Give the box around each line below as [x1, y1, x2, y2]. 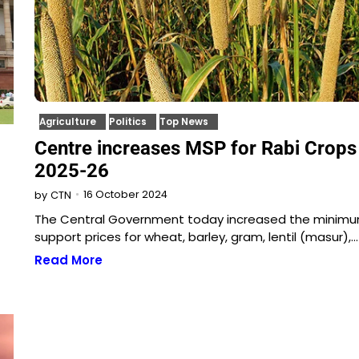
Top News [159, 115, 208, 128]
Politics [108, 115, 147, 128]
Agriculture [38, 115, 96, 128]
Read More [34, 251, 103, 268]
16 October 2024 [83, 188, 167, 202]
